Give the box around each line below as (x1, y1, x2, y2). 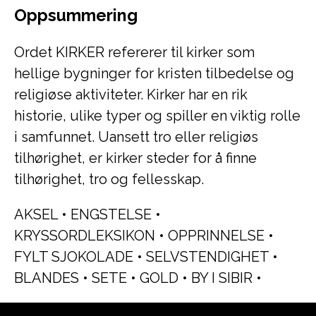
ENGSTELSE (71, 206, 152, 223)
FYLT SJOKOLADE (14, 248, 133, 265)
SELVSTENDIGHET (146, 248, 269, 265)
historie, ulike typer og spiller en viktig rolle (14, 107, 300, 124)
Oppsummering (14, 6, 138, 25)
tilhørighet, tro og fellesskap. (14, 171, 204, 188)
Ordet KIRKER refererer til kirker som (14, 44, 255, 61)
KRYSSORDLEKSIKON (14, 227, 155, 244)
